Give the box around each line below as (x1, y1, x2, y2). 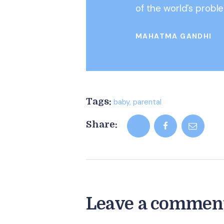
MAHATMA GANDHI (135, 31, 212, 40)
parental (133, 96, 161, 107)
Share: (86, 119, 117, 130)
